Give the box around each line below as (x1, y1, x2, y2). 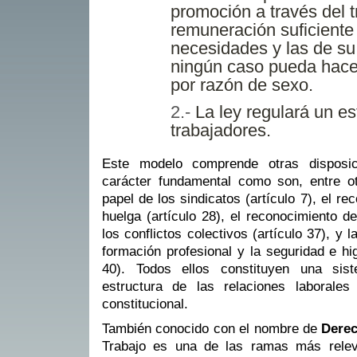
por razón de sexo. (171, 75, 313, 96)
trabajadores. (171, 120, 271, 141)
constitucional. (102, 296, 188, 312)
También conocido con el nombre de (102, 320, 322, 336)
